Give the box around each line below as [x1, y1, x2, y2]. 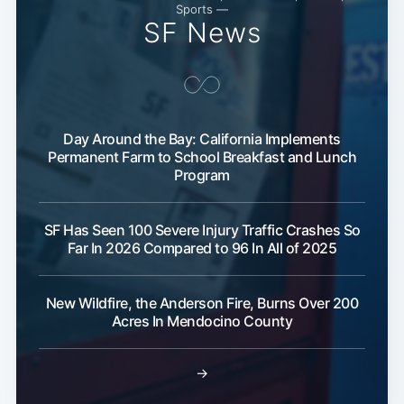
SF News [142, 15, 262, 49]
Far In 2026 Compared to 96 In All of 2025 [67, 238, 337, 257]
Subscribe [294, 9, 368, 28]
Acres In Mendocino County [111, 311, 293, 330]
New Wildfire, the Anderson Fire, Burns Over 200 [45, 293, 359, 312]
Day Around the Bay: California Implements [63, 129, 341, 148]
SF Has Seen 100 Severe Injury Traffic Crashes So [43, 220, 361, 239]
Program [174, 165, 230, 184]
